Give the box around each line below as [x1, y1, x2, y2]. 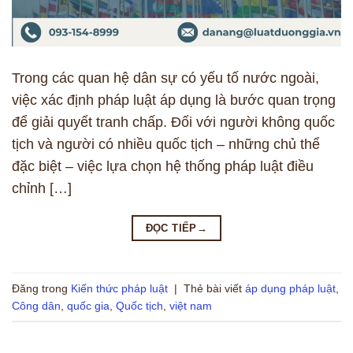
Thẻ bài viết [184, 281, 245, 295]
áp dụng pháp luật [245, 281, 336, 295]
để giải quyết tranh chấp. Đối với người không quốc [12, 114, 335, 131]
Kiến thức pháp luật [71, 281, 168, 295]
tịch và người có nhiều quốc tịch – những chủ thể [12, 136, 320, 153]
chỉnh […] [12, 180, 72, 197]
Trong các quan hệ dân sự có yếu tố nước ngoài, [12, 70, 319, 87]
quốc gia [67, 299, 110, 312]
